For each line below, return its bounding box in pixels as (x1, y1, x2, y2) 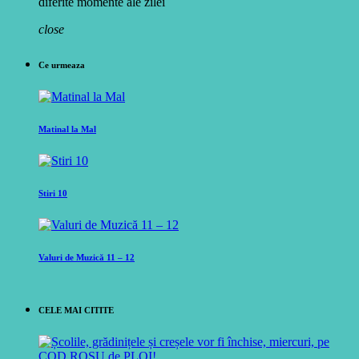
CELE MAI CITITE (38, 305, 114, 315)
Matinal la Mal (38, 123, 96, 134)
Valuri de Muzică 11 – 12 (38, 252, 135, 262)
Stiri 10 (38, 188, 67, 198)
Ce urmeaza (38, 59, 85, 70)
